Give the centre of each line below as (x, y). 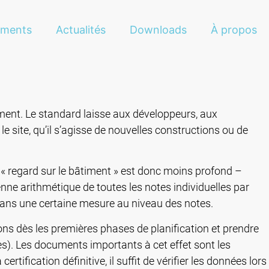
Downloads (158, 30)
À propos (234, 30)
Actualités (81, 30)
